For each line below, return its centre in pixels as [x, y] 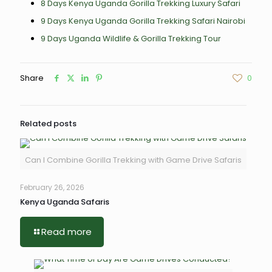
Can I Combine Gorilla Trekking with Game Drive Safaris [133, 160]
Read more [66, 232]
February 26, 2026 [52, 187]
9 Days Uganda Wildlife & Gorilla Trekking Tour [131, 39]
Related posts [48, 124]
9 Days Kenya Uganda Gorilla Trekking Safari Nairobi [143, 21]
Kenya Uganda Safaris [65, 202]
